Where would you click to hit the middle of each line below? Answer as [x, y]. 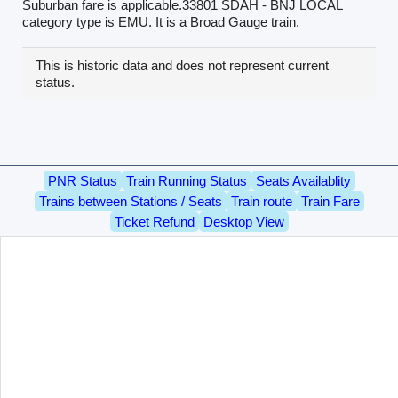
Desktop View [243, 221]
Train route [261, 201]
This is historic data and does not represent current [182, 65]
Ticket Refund [154, 221]
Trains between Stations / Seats [130, 201]
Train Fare [330, 201]
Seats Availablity [303, 180]
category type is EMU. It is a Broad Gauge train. [160, 21]
